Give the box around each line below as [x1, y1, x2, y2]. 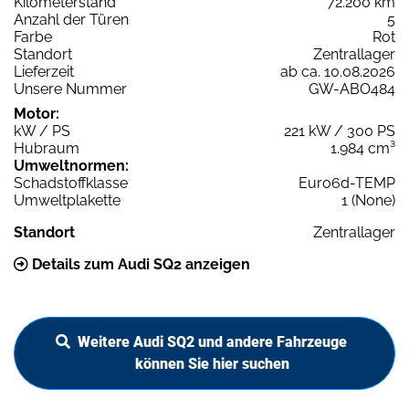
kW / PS [14, 121, 70, 140]
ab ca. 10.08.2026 [280, 62, 395, 80]
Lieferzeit [14, 62, 74, 80]
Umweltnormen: [14, 156, 129, 174]
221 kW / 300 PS [284, 121, 395, 140]
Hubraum [14, 139, 79, 157]
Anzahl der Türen [14, 10, 129, 28]
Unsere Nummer [14, 79, 127, 98]
